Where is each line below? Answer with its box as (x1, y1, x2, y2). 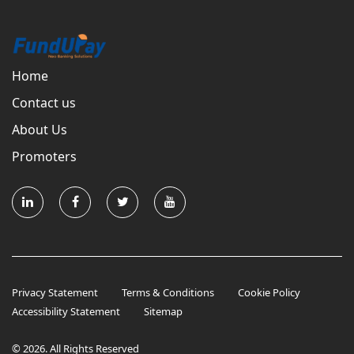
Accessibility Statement (12, 304, 120, 319)
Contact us (12, 94, 76, 112)
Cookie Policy (238, 285, 300, 300)
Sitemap (144, 304, 183, 319)
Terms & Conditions (122, 285, 214, 300)
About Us (12, 121, 67, 139)
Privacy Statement (12, 285, 98, 300)
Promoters (12, 148, 77, 166)
